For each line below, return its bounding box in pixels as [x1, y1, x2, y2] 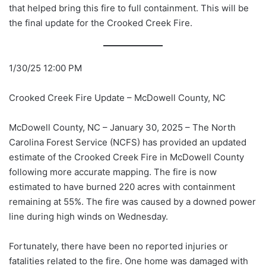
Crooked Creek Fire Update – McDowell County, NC [9, 92, 226, 104]
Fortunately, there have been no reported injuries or [9, 240, 228, 252]
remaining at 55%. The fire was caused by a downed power [9, 196, 256, 208]
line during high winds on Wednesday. [9, 211, 168, 223]
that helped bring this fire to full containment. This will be [9, 2, 249, 14]
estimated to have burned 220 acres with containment [9, 181, 235, 193]
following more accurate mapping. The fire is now [9, 166, 217, 178]
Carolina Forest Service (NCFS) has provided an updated [9, 137, 246, 148]
